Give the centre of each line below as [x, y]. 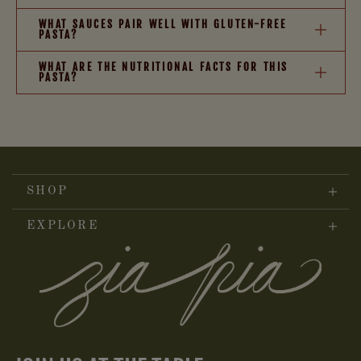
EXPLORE [62, 226]
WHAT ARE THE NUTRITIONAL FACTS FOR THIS [163, 67]
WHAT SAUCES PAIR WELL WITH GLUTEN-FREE [162, 25]
